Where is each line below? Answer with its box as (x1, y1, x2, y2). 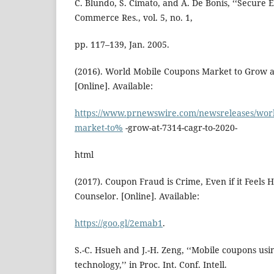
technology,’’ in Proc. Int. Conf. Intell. (75, 259, 227, 271)
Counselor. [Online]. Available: (75, 190, 199, 202)
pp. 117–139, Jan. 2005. (75, 38, 169, 50)
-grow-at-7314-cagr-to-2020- (123, 121, 237, 133)
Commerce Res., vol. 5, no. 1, (75, 11, 193, 23)
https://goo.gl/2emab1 (75, 217, 163, 229)
